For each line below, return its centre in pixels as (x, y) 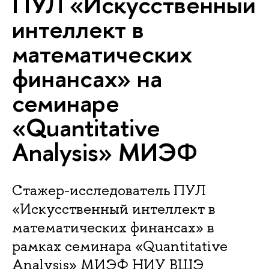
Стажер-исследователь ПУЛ (109, 190)
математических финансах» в (113, 228)
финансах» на (87, 78)
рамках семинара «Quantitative (120, 246)
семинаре (66, 103)
